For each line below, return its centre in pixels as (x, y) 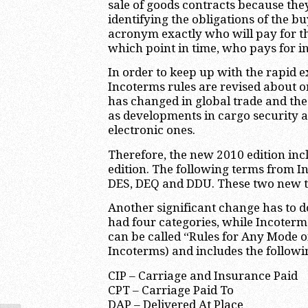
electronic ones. (152, 130)
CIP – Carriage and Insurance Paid (203, 275)
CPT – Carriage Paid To (171, 290)
